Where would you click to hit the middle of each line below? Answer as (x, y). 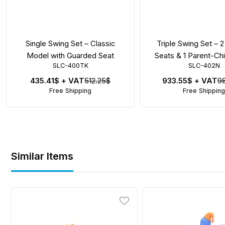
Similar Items (42, 156)
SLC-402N (204, 65)
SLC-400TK (70, 65)
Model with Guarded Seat (70, 55)
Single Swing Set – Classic (70, 43)
